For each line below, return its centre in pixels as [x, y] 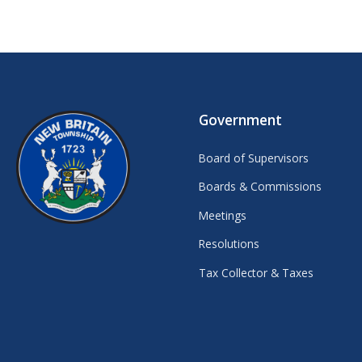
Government [241, 120]
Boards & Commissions [261, 187]
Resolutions [229, 244]
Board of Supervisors [254, 158]
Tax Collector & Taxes [257, 272]
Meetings [223, 215]
